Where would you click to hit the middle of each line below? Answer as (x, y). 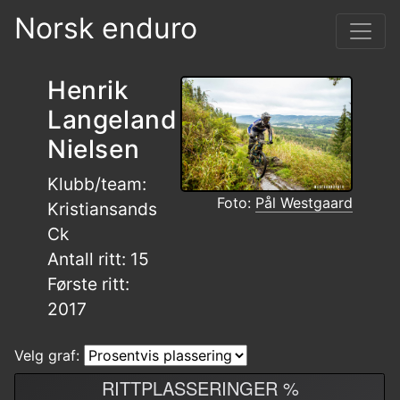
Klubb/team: (97, 184)
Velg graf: (47, 355)
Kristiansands (103, 209)
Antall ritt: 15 (99, 259)
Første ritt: (89, 284)
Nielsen (94, 149)
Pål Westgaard (304, 203)
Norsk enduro (106, 28)
